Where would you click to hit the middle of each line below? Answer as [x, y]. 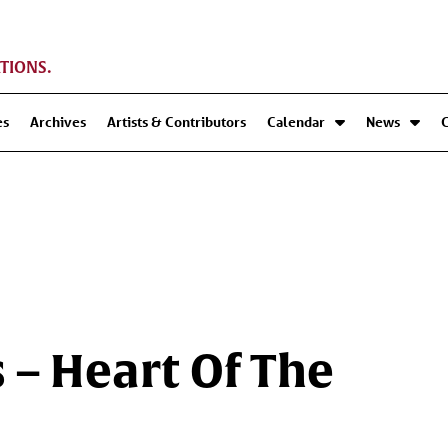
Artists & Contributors [177, 122]
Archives [58, 122]
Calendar [296, 122]
